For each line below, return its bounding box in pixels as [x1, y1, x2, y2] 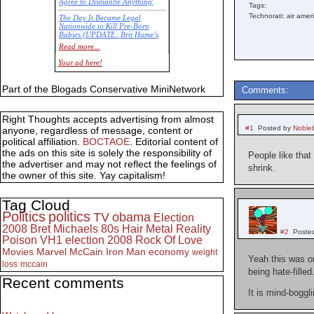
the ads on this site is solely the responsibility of [2, 147, 212, 159]
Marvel [36, 246, 67, 258]
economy [149, 246, 189, 258]
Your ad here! [57, 59, 102, 67]
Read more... [58, 43, 100, 51]
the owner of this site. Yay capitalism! [2, 170, 165, 182]
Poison [2, 234, 37, 247]
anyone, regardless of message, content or [2, 125, 193, 137]
